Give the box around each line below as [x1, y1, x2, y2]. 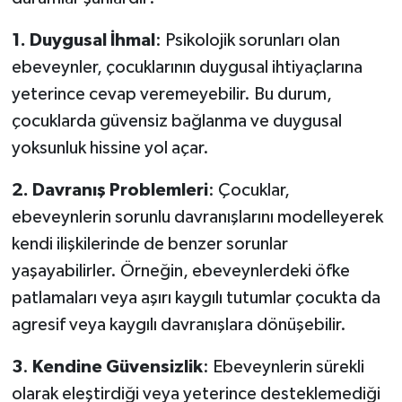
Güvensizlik [105, 357, 203, 376]
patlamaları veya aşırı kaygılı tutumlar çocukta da [11, 288, 380, 307]
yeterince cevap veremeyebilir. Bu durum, [11, 84, 332, 103]
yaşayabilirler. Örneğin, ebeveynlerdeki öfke [11, 261, 350, 280]
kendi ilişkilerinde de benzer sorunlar [11, 234, 288, 253]
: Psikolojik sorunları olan [154, 31, 340, 49]
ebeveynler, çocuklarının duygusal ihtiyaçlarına [11, 57, 363, 76]
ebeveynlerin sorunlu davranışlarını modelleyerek [11, 207, 383, 226]
